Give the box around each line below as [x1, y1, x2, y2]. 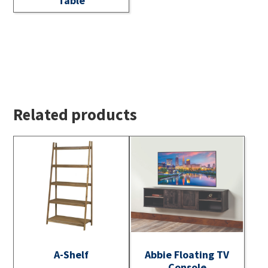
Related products [13, 104, 138, 125]
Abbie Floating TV [145, 247, 230, 261]
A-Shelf [54, 247, 89, 261]
